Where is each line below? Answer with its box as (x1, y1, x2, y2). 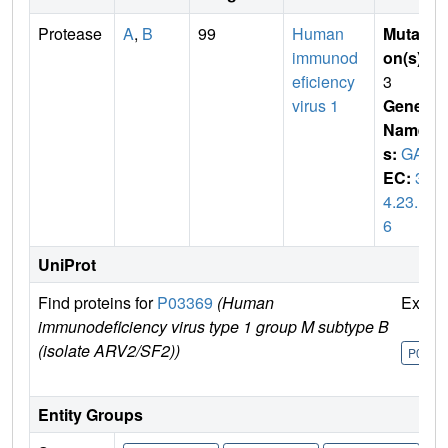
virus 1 (292, 94, 339, 118)
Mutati (383, 22, 429, 46)
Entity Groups (38, 403, 143, 427)
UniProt (38, 253, 96, 277)
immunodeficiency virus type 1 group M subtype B (38, 315, 389, 339)
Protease (38, 22, 102, 46)
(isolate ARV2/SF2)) (38, 339, 180, 363)
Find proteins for (38, 291, 157, 315)
